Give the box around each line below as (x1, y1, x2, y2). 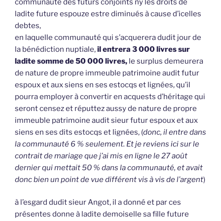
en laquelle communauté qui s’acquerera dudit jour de (15, 33, 201, 42)
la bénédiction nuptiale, (15, 44, 97, 54)
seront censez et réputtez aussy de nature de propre (15, 104, 197, 113)
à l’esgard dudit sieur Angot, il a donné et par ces (15, 198, 181, 207)
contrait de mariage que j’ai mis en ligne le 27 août (15, 151, 187, 160)
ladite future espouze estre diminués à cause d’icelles (15, 9, 201, 18)
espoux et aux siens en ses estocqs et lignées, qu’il (15, 80, 190, 89)
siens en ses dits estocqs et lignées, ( (15, 127, 143, 137)
